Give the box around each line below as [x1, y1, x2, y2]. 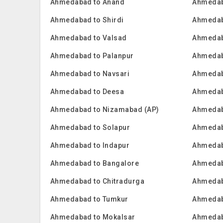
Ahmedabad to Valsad [50, 34, 127, 42]
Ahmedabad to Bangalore [50, 159, 139, 167]
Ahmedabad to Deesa [50, 88, 124, 96]
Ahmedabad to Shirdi [50, 16, 124, 24]
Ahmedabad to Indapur [50, 141, 130, 149]
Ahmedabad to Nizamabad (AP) [50, 106, 159, 113]
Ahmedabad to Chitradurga [50, 177, 145, 185]
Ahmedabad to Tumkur [50, 195, 128, 203]
